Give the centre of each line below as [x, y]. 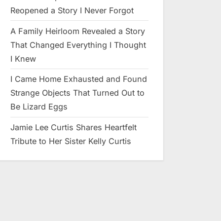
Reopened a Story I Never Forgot [72, 10]
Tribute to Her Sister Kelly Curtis [71, 141]
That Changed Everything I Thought [78, 45]
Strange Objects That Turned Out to [77, 93]
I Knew [23, 58]
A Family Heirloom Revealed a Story [78, 31]
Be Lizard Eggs [39, 107]
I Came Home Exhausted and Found [79, 79]
